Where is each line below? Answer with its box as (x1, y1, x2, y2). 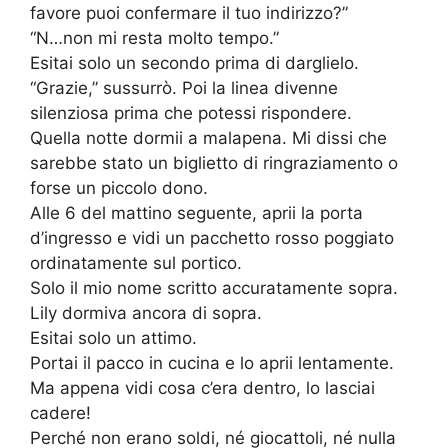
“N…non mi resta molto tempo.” (30, 28, 279, 49)
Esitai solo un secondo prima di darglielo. (30, 53, 359, 74)
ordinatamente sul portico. (30, 253, 242, 274)
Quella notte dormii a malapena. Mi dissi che (30, 128, 387, 149)
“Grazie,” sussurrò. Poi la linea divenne (30, 78, 338, 99)
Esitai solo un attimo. (30, 328, 197, 349)
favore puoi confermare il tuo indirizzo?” (30, 3, 348, 24)
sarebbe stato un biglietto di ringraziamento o (30, 153, 398, 174)
